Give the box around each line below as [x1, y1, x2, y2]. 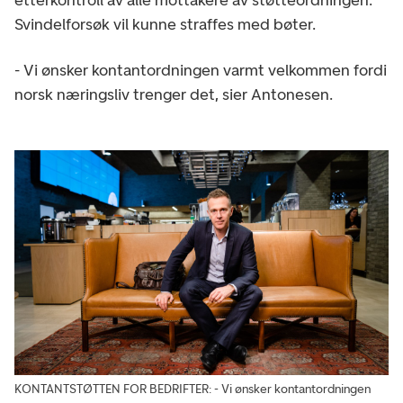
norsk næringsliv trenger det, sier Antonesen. [14, 85, 333, 105]
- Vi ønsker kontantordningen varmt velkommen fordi [14, 60, 387, 81]
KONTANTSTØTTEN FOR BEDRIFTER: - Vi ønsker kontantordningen [14, 381, 371, 397]
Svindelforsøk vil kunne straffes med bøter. [14, 14, 316, 35]
